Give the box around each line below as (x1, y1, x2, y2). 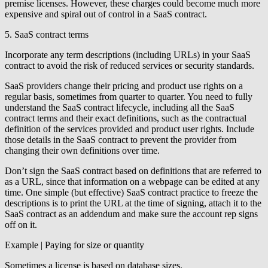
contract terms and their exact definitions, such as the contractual (5, 112, 246, 123)
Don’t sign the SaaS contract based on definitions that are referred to (5, 165, 261, 176)
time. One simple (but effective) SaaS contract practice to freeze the (5, 187, 258, 197)
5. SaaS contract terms (5, 29, 89, 39)
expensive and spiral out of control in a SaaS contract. (5, 8, 207, 19)
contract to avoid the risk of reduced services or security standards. (5, 60, 254, 71)
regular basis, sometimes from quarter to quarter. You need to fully (5, 91, 252, 102)
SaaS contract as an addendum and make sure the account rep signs (5, 208, 258, 219)
